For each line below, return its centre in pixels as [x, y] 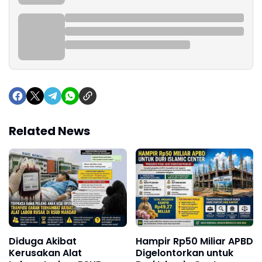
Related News [49, 131]
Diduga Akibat [43, 242]
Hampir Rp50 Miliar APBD [194, 242]
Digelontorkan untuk [184, 253]
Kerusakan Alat [45, 253]
